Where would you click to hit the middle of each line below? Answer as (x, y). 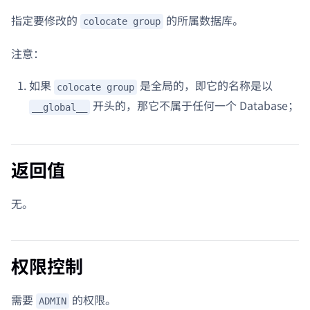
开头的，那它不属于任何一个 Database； (194, 105)
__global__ (60, 107)
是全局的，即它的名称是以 (205, 85)
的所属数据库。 (203, 20)
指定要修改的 (46, 20)
